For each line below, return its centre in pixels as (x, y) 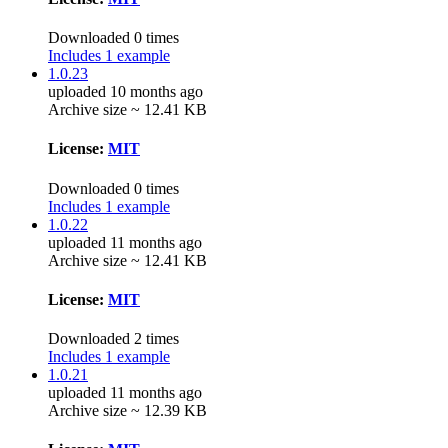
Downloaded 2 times (113, 339)
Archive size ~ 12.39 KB (127, 411)
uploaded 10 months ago (125, 92)
